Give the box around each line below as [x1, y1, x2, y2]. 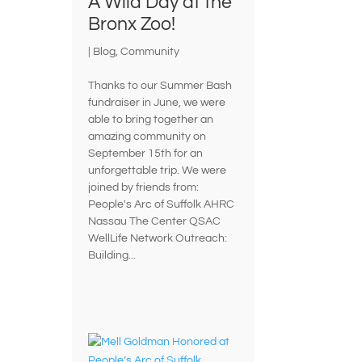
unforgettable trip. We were [88, 165, 227, 177]
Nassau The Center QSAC [88, 216, 221, 228]
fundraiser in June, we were [88, 97, 226, 109]
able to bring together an [88, 114, 214, 126]
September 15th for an [88, 148, 204, 160]
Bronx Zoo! [88, 15, 176, 35]
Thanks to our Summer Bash [88, 80, 233, 92]
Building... [88, 250, 137, 262]
